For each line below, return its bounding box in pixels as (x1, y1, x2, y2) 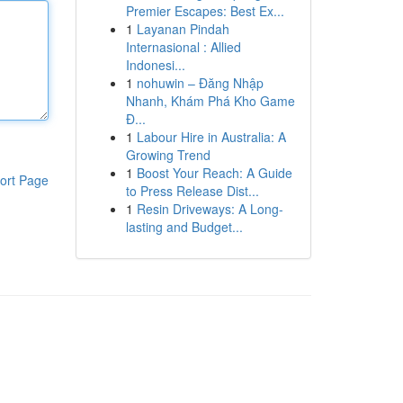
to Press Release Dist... (125, 182, 259, 200)
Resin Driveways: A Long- (136, 200, 283, 218)
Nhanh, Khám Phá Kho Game (125, 92, 295, 110)
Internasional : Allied (125, 38, 241, 56)
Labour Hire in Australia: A (136, 128, 286, 146)
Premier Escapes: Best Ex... (125, 2, 284, 20)
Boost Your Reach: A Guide (136, 164, 292, 182)
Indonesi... (125, 56, 185, 74)
